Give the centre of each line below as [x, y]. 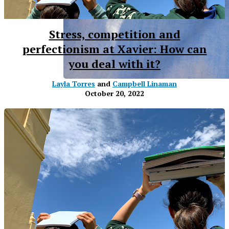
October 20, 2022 [114, 93]
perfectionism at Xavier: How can [114, 49]
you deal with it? [114, 63]
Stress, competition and [114, 34]
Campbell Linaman [145, 83]
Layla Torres [74, 83]
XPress [100, 126]
